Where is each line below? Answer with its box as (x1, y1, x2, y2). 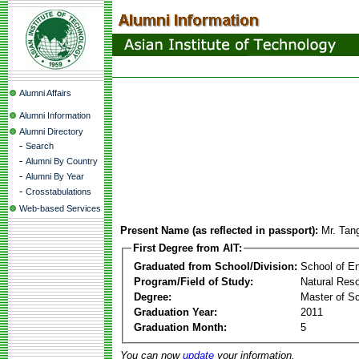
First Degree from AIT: (133, 242, 242, 254)
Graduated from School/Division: (134, 260, 297, 272)
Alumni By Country (26, 156, 98, 166)
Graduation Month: (134, 321, 227, 333)
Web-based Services (19, 204, 101, 213)
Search (26, 141, 54, 151)
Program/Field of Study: (134, 275, 253, 288)
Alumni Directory (19, 127, 83, 136)
